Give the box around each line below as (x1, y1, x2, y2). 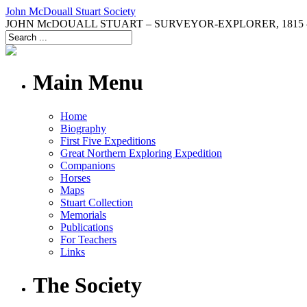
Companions (60, 159, 115, 171)
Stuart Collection (60, 196, 133, 208)
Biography (60, 122, 106, 134)
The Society (33, 273, 142, 298)
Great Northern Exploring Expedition (60, 147, 222, 159)
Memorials (60, 208, 106, 221)
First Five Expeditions (60, 134, 156, 147)
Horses (60, 171, 90, 184)
